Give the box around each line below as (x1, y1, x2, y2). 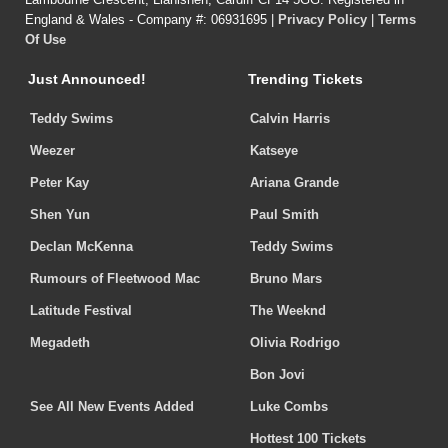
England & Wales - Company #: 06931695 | (25, 12, 278, 28)
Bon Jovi (250, 367, 305, 383)
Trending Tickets (248, 71, 363, 88)
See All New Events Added (30, 399, 194, 415)
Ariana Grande (250, 175, 339, 191)
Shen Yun (30, 207, 90, 223)
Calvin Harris (250, 111, 330, 127)
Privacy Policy (278, 12, 367, 28)
